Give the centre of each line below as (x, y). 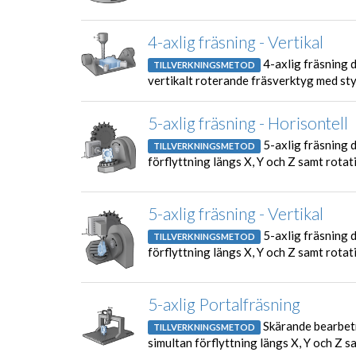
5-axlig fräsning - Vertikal (236, 213)
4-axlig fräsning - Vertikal (236, 41)
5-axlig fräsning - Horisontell (248, 122)
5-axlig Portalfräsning (224, 304)
